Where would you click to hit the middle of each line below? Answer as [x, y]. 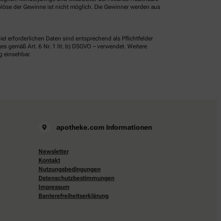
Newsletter [53, 152]
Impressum [54, 187]
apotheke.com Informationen [104, 128]
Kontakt [49, 161]
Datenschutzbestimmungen [76, 178]
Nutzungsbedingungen [69, 169]
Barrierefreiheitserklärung [73, 196]
